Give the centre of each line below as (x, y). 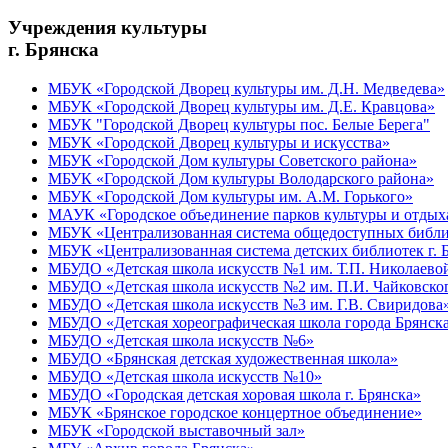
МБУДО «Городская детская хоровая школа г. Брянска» (234, 394)
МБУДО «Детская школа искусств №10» (185, 376)
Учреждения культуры (107, 28)
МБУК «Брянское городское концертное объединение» (235, 412)
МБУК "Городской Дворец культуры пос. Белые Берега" (239, 124)
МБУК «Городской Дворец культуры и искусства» (219, 142)
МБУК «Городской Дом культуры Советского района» (232, 160)
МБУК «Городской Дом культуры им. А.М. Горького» (230, 196)
